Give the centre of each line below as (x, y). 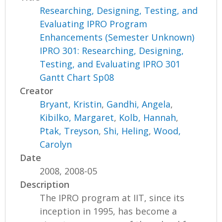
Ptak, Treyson (69, 131)
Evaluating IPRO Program (94, 24)
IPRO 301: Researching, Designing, (112, 50)
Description (45, 184)
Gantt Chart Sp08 (77, 77)
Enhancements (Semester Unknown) (117, 37)
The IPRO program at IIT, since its (112, 197)
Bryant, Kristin (71, 104)
